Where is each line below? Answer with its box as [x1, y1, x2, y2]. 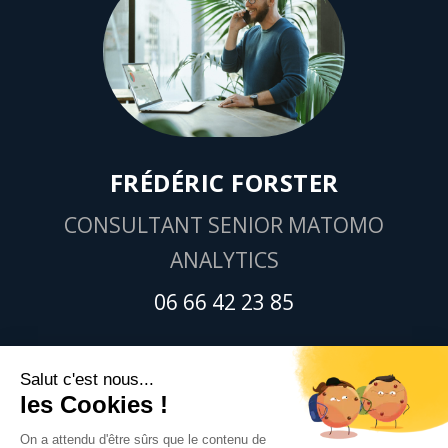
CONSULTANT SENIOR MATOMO [64, 210, 384, 239]
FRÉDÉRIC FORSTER [109, 165, 339, 199]
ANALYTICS [169, 245, 279, 274]
